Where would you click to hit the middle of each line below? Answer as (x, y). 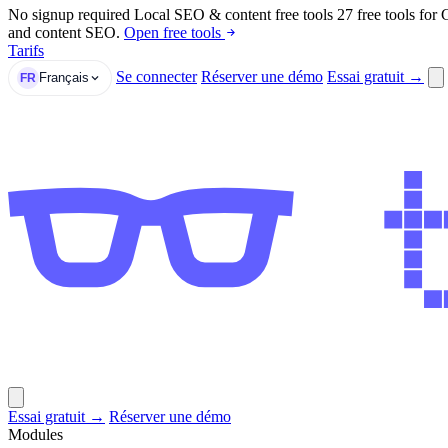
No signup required (69, 14)
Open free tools (174, 32)
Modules (35, 434)
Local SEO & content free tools (233, 14)
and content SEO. (64, 32)
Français (64, 78)
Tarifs (26, 50)
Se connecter (156, 76)
